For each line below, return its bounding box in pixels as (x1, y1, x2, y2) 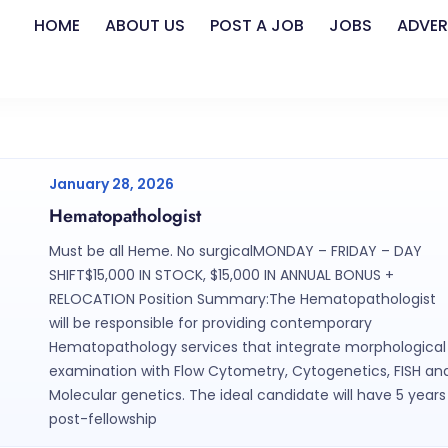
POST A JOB (210, 14, 304, 37)
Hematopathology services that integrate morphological (48, 337, 446, 358)
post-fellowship (48, 409, 157, 430)
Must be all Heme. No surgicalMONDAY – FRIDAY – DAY (48, 241, 422, 262)
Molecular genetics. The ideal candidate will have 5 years (48, 385, 446, 406)
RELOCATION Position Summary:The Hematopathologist (48, 289, 436, 310)
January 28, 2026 (48, 174, 174, 195)
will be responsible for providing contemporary (48, 313, 372, 334)
